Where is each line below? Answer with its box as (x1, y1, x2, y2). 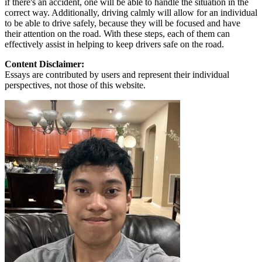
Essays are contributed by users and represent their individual (5, 69, 229, 80)
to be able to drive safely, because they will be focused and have (5, 18, 240, 28)
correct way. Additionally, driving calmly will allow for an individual (5, 7, 257, 18)
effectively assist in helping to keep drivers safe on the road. (5, 39, 224, 49)
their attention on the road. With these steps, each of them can (5, 28, 230, 39)
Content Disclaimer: (5, 58, 84, 69)
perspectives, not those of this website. (5, 80, 146, 90)
